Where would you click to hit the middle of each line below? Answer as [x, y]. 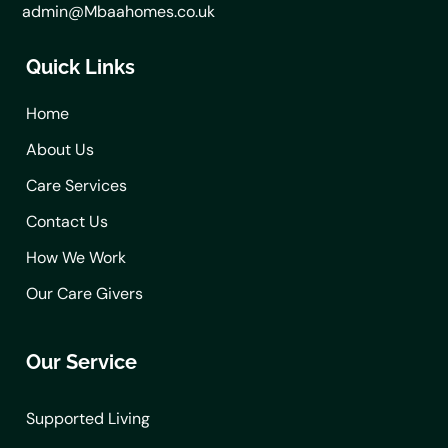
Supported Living [88, 419]
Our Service [81, 362]
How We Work [76, 258]
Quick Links [80, 67]
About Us [60, 150]
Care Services [76, 186]
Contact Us [67, 222]
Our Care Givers [84, 294]
